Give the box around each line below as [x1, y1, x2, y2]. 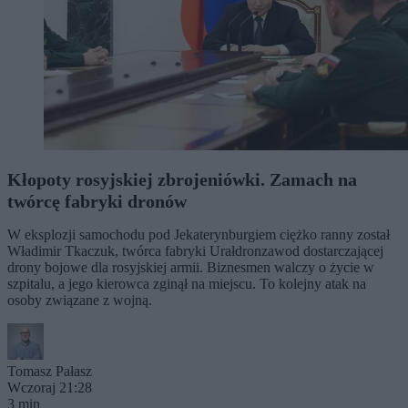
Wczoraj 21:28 [7, 379, 92, 395]
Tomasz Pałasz [7, 362, 92, 379]
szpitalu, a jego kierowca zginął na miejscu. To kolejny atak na [7, 275, 366, 291]
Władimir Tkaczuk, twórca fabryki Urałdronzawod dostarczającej [7, 242, 383, 259]
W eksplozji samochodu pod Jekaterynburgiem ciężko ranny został [7, 226, 390, 242]
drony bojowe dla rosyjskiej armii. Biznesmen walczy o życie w [7, 259, 374, 275]
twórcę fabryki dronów [7, 190, 187, 211]
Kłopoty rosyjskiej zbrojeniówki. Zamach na [7, 168, 357, 189]
